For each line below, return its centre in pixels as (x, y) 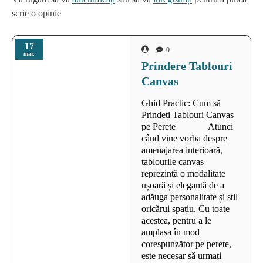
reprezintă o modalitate (183, 174)
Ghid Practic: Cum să (181, 103)
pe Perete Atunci (187, 127)
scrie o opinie (36, 14)
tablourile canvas (173, 162)
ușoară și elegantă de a (183, 186)
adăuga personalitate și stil (190, 197)
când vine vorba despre (184, 139)
